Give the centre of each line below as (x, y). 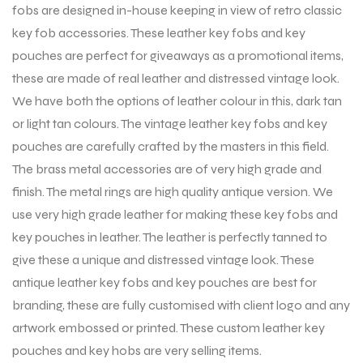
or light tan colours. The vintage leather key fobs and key (170, 124)
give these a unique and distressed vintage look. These (163, 260)
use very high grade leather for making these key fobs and (175, 215)
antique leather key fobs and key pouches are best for (164, 283)
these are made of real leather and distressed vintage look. (176, 79)
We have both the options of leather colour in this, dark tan (177, 101)
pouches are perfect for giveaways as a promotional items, (178, 56)
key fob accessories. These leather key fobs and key (159, 33)
